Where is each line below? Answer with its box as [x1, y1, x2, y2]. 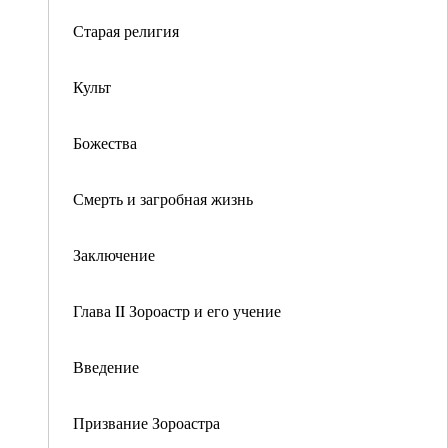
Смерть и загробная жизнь [73, 188, 253, 209]
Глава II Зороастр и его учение [73, 300, 281, 321]
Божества [73, 132, 137, 153]
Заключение [73, 244, 155, 265]
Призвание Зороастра [73, 412, 220, 433]
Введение [73, 356, 139, 377]
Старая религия [73, 20, 179, 41]
